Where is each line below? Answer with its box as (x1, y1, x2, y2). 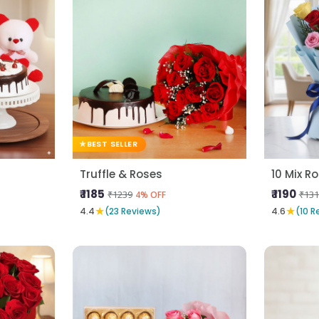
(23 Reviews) (105, 205, 162, 218)
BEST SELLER (86, 137, 138, 150)
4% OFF (135, 188, 167, 201)
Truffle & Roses (80, 166, 163, 182)
